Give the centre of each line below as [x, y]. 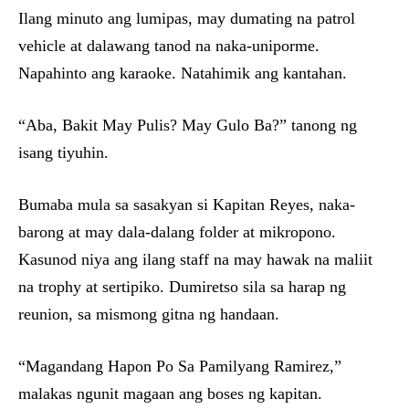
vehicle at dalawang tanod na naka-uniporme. [169, 46]
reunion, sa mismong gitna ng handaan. [149, 314]
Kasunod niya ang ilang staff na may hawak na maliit [195, 259]
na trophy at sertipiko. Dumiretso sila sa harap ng [182, 287]
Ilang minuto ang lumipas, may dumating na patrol [187, 18]
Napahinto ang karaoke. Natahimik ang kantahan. [183, 73]
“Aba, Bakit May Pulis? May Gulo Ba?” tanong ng [188, 125]
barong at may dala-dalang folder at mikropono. [177, 232]
